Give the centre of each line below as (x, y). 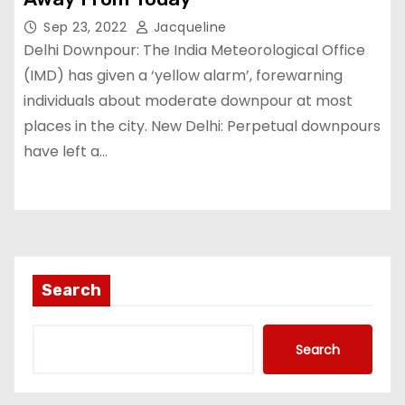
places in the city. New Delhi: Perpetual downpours (202, 126)
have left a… (66, 151)
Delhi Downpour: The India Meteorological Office (194, 50)
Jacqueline (188, 27)
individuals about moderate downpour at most (188, 101)
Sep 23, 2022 (87, 27)
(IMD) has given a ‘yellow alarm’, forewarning (183, 75)
